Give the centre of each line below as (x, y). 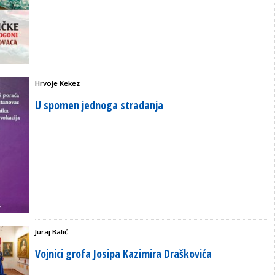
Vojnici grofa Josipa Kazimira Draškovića (123, 254)
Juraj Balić (52, 232)
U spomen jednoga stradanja (99, 105)
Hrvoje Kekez (57, 83)
